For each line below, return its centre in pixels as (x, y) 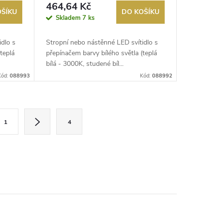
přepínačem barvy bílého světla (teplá (101, 53)
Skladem (69, 18)
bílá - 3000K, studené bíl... (85, 64)
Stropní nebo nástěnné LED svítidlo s (102, 43)
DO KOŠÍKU (140, 12)
